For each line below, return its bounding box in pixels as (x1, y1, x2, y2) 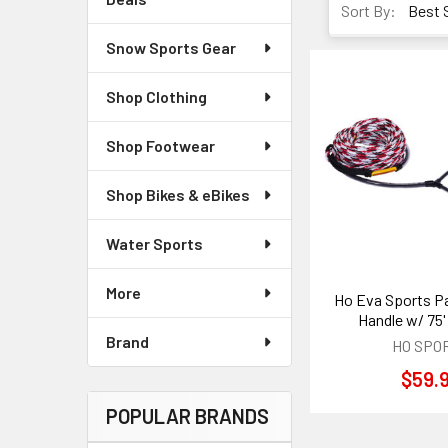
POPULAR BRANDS (106, 404, 269, 428)
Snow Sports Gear (106, 38, 236, 57)
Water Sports (106, 234, 203, 253)
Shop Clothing (106, 87, 207, 106)
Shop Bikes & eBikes (106, 185, 250, 204)
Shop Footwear (106, 136, 215, 155)
